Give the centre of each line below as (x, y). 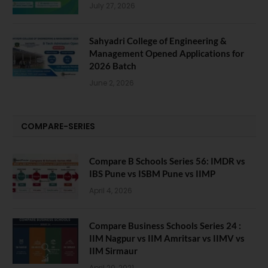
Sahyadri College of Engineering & (158, 40)
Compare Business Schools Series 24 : (165, 225)
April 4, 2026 (111, 190)
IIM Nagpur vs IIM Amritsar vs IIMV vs (167, 238)
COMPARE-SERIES (58, 126)
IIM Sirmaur (113, 250)
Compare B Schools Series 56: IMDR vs (167, 161)
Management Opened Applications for (167, 53)
